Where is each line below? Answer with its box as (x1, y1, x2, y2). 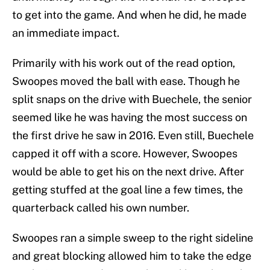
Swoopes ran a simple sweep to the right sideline (12, 231, 253, 245)
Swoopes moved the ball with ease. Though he (12, 75, 240, 88)
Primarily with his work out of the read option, (12, 57, 235, 70)
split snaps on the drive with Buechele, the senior (12, 93, 252, 106)
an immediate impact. (12, 27, 119, 40)
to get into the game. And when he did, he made (12, 8, 246, 22)
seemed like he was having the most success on (12, 111, 247, 124)
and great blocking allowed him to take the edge (12, 250, 251, 263)
